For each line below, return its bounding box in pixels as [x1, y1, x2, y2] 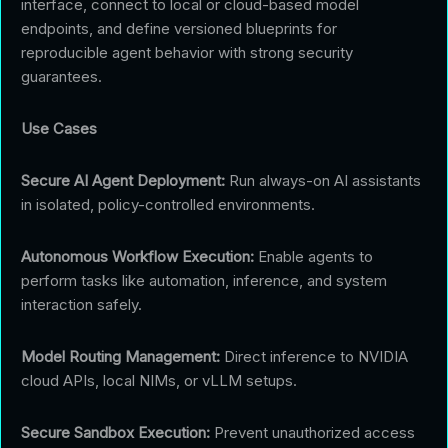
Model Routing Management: [21, 346, 220, 366]
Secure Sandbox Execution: [21, 422, 210, 442]
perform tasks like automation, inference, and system [21, 270, 387, 290]
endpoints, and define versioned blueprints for [21, 18, 337, 38]
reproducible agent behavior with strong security [21, 42, 353, 62]
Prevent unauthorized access [210, 422, 415, 442]
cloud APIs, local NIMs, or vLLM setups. [21, 370, 297, 390]
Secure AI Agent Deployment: [21, 170, 225, 190]
